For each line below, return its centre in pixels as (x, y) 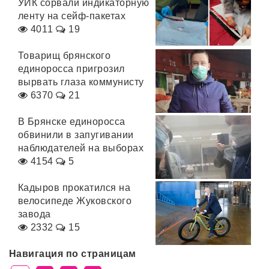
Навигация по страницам (73, 254)
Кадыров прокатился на (74, 188)
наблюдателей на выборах (81, 148)
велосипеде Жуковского (75, 201)
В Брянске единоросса (72, 122)
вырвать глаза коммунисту (81, 82)
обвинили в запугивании (76, 135)
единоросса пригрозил (71, 69)
